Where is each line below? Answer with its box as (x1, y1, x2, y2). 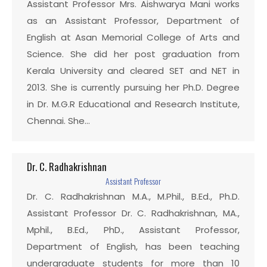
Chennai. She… (27, 114, 90, 127)
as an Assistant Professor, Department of (27, 14, 240, 27)
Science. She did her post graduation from (27, 48, 240, 60)
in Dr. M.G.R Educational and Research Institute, (27, 98, 240, 110)
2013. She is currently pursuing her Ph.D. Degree (27, 81, 240, 94)
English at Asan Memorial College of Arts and (27, 31, 240, 44)
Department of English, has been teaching (27, 240, 240, 253)
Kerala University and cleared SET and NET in (27, 64, 240, 77)
